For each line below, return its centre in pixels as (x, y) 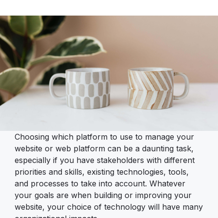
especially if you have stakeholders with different (105, 160)
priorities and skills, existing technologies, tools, (102, 172)
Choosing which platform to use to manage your (104, 137)
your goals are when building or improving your (103, 195)
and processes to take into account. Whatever (100, 184)
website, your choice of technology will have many (109, 207)
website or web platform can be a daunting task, (104, 149)
